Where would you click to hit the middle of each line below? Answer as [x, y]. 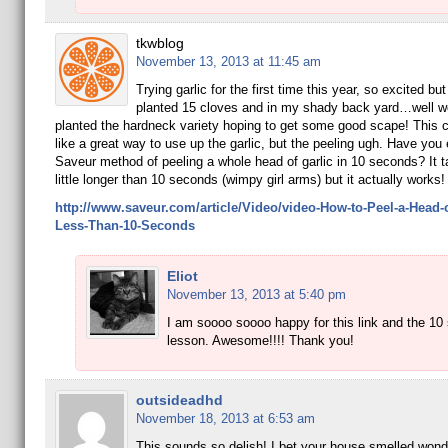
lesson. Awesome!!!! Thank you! [260, 340]
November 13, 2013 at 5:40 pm [256, 294]
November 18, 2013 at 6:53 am [225, 418]
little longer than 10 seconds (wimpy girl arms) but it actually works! [249, 179]
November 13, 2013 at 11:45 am [228, 61]
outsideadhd [179, 400]
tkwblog [159, 43]
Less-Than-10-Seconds [124, 225]
